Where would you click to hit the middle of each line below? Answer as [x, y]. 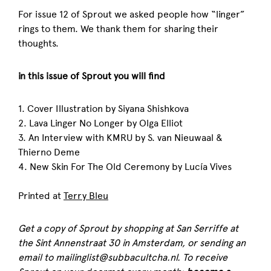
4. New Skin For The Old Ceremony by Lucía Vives [125, 167]
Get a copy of [48, 228]
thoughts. [38, 43]
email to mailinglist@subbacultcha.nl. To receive [123, 257]
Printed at [41, 196]
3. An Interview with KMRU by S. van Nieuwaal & [120, 138]
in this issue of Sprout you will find [92, 76]
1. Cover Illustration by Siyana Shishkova [103, 109]
